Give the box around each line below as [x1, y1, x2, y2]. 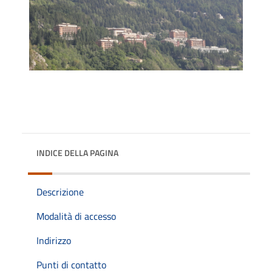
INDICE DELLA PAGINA [36, 146, 118, 159]
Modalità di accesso [36, 209, 116, 223]
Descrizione [36, 185, 84, 199]
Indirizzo [36, 233, 71, 248]
